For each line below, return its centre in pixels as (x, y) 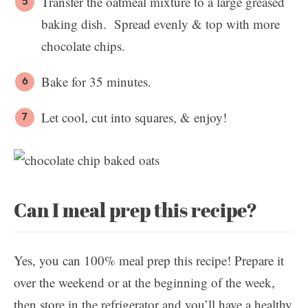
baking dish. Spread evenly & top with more (161, 24)
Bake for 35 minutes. (96, 81)
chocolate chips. (83, 46)
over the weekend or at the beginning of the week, (144, 282)
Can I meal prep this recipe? (135, 210)
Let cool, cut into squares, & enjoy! (134, 117)
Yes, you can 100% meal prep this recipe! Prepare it (149, 260)
